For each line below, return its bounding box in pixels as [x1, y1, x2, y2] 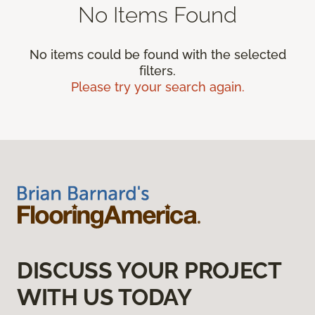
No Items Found [78, 1, 237, 28]
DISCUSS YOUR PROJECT [17, 257, 281, 284]
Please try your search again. [70, 79, 245, 95]
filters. [139, 63, 176, 79]
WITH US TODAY [17, 284, 192, 311]
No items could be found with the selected [29, 47, 286, 63]
